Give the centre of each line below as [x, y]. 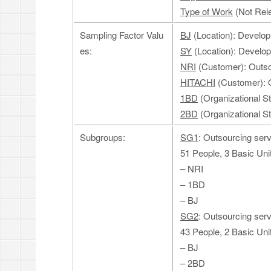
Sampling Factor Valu [122, 35]
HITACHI [198, 82]
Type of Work [207, 11]
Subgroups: [103, 137]
